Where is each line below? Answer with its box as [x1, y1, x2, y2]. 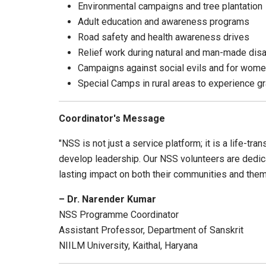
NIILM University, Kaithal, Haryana [59, 240, 198, 252]
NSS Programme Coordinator [59, 209, 179, 221]
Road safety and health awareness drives [78, 31, 249, 43]
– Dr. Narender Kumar [59, 194, 156, 205]
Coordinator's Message [59, 113, 165, 125]
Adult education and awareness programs [78, 16, 249, 28]
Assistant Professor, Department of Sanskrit [59, 224, 243, 236]
